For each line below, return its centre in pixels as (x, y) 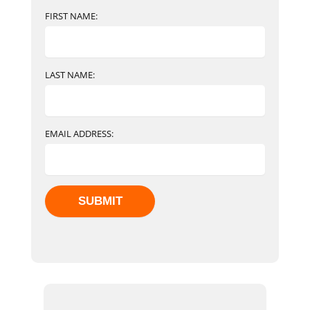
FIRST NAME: (71, 16)
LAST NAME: (70, 75)
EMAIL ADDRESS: (79, 134)
